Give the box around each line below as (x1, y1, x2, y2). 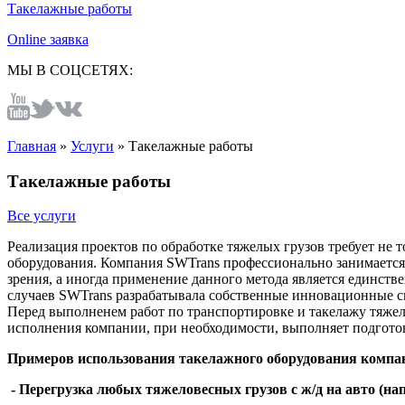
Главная (7, 138, 56, 154)
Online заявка (7, 32, 89, 47)
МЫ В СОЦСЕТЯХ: (7, 62, 133, 78)
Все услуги (7, 208, 76, 224)
